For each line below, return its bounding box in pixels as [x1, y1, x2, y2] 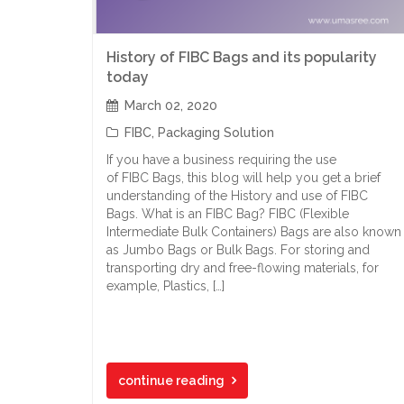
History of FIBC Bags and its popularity [106, 49, 377, 66]
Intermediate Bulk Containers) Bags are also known [106, 225, 401, 239]
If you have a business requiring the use [106, 152, 336, 167]
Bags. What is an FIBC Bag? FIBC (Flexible [106, 207, 349, 221]
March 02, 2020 [124, 98, 217, 113]
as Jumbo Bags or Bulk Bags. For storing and [106, 243, 370, 257]
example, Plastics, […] [106, 279, 225, 293]
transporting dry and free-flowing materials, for [106, 261, 379, 275]
